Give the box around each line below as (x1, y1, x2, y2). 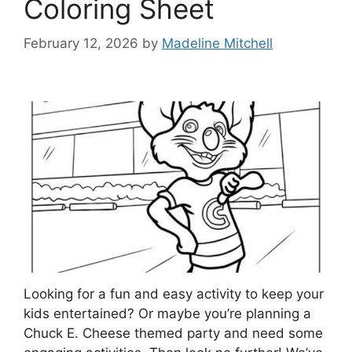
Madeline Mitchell (162, 35, 273, 52)
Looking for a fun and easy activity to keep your (24, 286, 324, 302)
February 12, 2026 (24, 35, 138, 52)
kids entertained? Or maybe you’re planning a (24, 306, 311, 322)
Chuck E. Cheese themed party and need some (24, 325, 323, 342)
